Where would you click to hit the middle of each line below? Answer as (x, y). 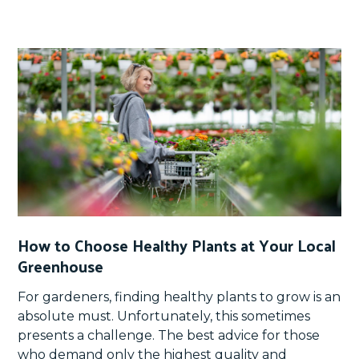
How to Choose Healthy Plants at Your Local (177, 245)
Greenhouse (61, 266)
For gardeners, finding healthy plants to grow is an (179, 296)
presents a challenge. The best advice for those (169, 335)
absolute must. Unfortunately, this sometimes (164, 316)
